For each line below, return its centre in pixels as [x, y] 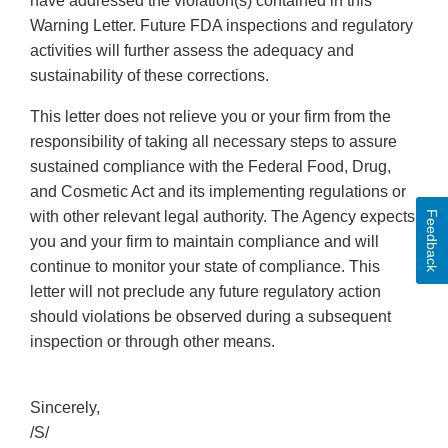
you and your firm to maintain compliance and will [204, 242]
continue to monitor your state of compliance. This [205, 267]
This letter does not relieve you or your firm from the [210, 117]
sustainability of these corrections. [149, 76]
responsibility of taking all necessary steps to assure [213, 142]
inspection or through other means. [152, 342]
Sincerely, [65, 408]
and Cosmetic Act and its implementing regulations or [218, 192]
